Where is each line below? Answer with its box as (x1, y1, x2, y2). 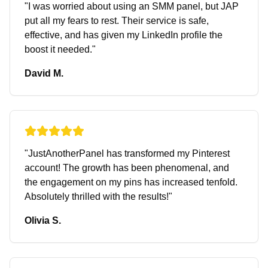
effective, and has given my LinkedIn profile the (25, 30, 223, 40)
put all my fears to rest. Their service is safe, (25, 16, 209, 26)
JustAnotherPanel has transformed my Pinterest (28, 148, 230, 159)
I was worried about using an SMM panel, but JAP (28, 1, 239, 11)
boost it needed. (25, 44, 92, 54)
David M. (25, 68, 63, 78)
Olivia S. (25, 215, 61, 226)
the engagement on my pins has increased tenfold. (25, 177, 237, 187)
